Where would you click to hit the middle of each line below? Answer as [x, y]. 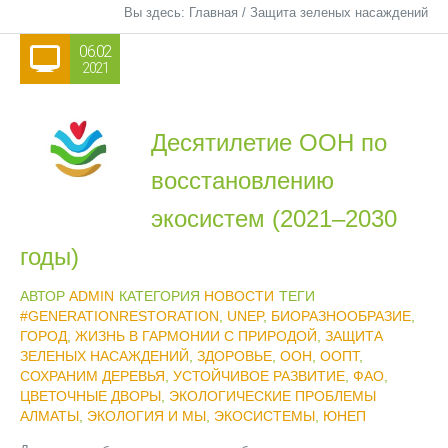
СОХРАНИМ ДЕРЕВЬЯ [92, 376]
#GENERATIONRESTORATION [119, 316]
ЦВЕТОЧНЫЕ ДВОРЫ [90, 396]
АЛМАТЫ [49, 416]
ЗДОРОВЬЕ [234, 356]
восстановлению [242, 180]
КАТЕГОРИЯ [161, 296]
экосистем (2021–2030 [273, 218]
